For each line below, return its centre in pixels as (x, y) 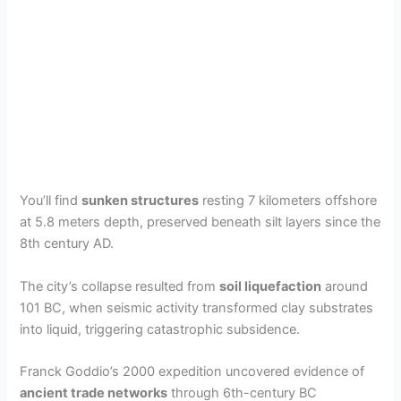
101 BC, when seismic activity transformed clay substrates (197, 307)
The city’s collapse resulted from (120, 286)
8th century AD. (67, 244)
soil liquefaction (271, 286)
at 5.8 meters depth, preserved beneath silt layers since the (200, 222)
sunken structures (141, 201)
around (345, 286)
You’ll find (51, 201)
